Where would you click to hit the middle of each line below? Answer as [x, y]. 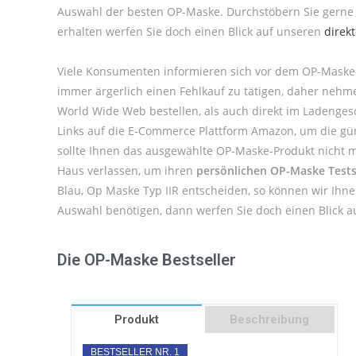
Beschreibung [270, 319]
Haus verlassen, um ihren [127, 170]
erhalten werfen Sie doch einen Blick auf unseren [191, 31]
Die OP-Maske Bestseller [147, 260]
